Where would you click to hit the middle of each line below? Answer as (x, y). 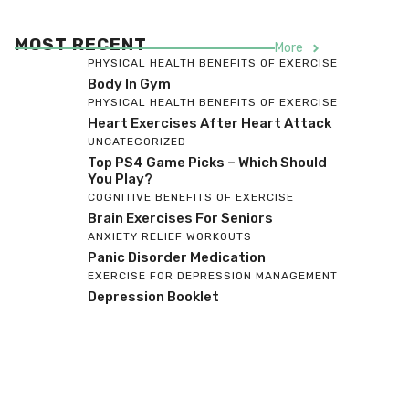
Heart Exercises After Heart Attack (210, 124)
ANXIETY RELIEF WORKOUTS (170, 237)
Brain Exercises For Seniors (180, 219)
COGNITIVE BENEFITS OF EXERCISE (191, 198)
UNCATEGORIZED (137, 142)
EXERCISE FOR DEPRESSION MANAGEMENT (213, 276)
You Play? (120, 179)
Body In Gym (129, 84)
